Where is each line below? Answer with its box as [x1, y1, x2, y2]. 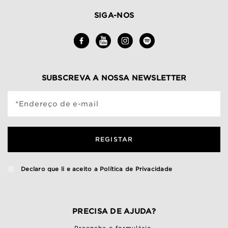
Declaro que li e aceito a [19, 165, 100, 173]
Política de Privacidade [99, 165, 173, 173]
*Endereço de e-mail [15, 100, 99, 108]
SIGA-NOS [94, 11, 134, 20]
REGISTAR [95, 135, 133, 144]
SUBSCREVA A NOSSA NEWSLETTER [41, 74, 187, 82]
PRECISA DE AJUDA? [72, 207, 156, 215]
